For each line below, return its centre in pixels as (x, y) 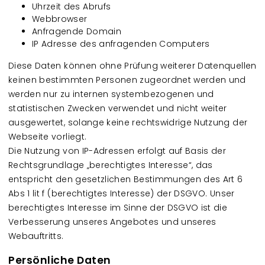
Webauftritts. (37, 236)
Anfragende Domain (77, 31)
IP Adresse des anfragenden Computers (121, 44)
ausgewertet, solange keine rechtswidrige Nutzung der (128, 122)
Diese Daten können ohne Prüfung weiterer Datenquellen (132, 66)
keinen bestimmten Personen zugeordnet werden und (127, 80)
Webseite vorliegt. (49, 137)
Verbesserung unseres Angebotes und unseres (112, 222)
